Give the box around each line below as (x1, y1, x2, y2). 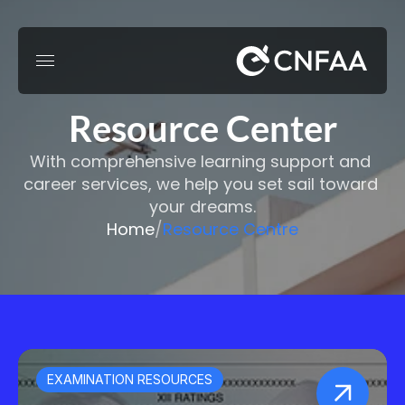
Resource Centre (163, 218, 298, 240)
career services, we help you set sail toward (23, 173, 378, 195)
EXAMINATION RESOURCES (47, 372, 212, 387)
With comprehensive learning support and (30, 150, 371, 173)
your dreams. (149, 195, 256, 218)
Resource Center (68, 107, 337, 150)
